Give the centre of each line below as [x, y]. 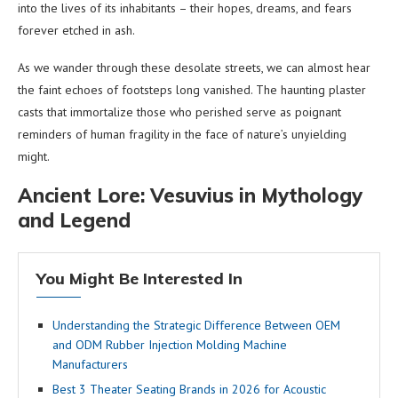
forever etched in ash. [76, 30]
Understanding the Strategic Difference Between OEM [196, 325]
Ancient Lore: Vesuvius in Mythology [190, 195]
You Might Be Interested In [139, 278]
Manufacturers [90, 364]
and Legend [74, 220]
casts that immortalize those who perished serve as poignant [179, 111]
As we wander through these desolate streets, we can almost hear [194, 67]
